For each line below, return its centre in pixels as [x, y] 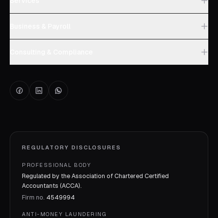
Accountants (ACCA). [52, 186]
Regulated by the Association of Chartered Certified [95, 176]
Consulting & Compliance [51, 52]
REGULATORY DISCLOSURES [72, 148]
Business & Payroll [40, 27]
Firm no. [34, 198]
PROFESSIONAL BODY [57, 165]
